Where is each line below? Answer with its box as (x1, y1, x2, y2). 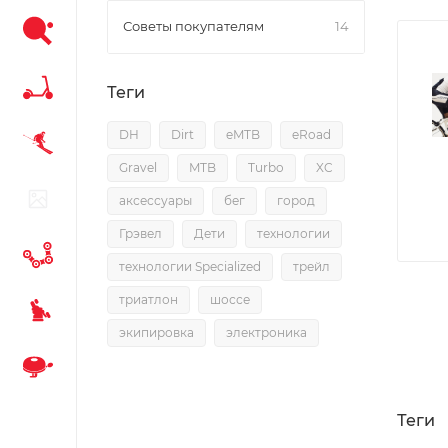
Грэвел (119, 226, 162, 241)
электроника (226, 325, 307, 340)
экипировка (119, 325, 194, 340)
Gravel (119, 160, 157, 175)
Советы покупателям (123, 18, 264, 34)
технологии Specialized (119, 259, 261, 274)
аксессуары (119, 193, 192, 208)
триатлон (119, 292, 178, 307)
